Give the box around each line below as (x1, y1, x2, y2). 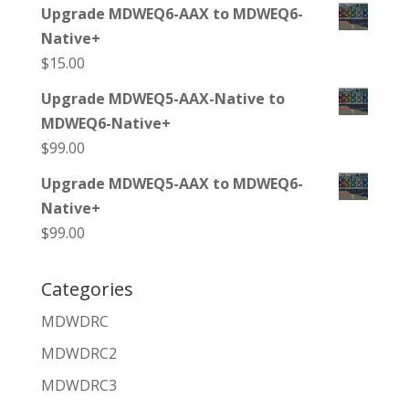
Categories (40, 277, 133, 301)
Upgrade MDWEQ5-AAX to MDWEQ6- (40, 173, 303, 194)
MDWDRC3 (40, 375, 117, 395)
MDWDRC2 (40, 343, 117, 363)
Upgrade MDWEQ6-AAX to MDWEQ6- (40, 4, 303, 24)
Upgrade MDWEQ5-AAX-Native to (40, 89, 285, 109)
